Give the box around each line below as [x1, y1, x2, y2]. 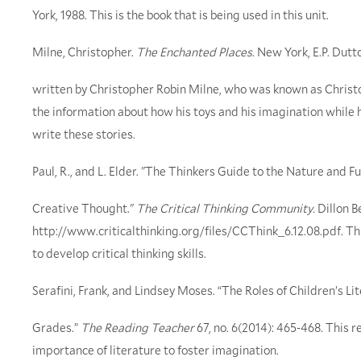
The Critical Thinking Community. [136, 200, 317, 217]
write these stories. [32, 126, 135, 143]
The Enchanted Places [136, 44, 252, 60]
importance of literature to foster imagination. [32, 342, 279, 359]
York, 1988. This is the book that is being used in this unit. [32, 6, 329, 23]
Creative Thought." [32, 200, 136, 217]
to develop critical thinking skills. [32, 245, 206, 262]
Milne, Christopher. [32, 44, 136, 60]
